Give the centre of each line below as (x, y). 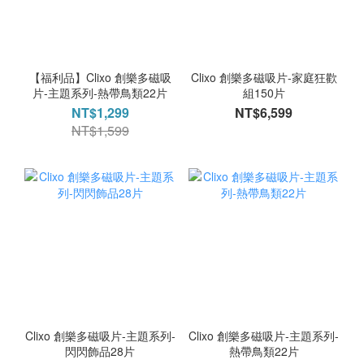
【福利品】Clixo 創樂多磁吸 (100, 78)
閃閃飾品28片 (100, 351)
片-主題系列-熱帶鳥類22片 (100, 93)
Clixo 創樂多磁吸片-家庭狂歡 (264, 78)
